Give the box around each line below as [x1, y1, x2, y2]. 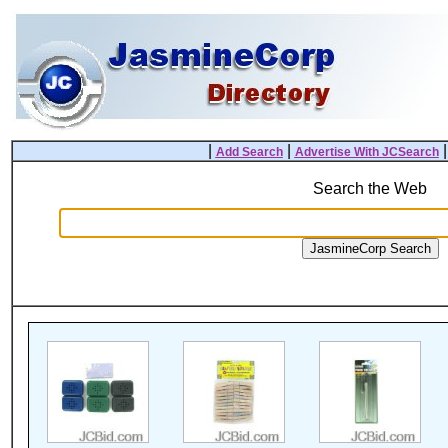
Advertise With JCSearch [294, 145, 439, 159]
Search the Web [313, 180, 427, 197]
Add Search [215, 145, 283, 159]
